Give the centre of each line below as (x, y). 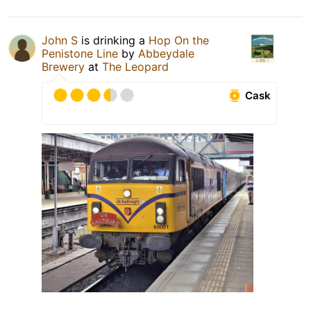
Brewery (63, 67)
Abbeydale (166, 54)
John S (60, 41)
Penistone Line (80, 54)
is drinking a (113, 41)
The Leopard (135, 67)
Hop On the (179, 41)
